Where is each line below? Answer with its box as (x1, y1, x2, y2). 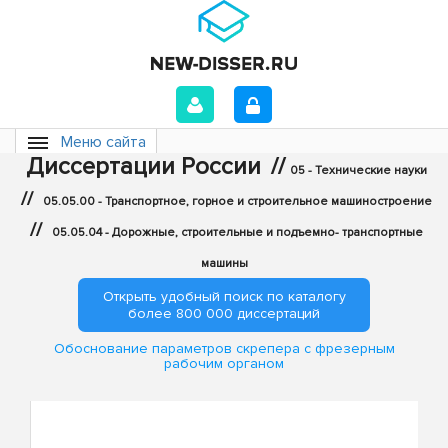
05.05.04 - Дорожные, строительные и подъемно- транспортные (52, 225, 423, 240)
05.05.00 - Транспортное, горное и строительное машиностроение (43, 194, 432, 209)
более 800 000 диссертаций (128, 305, 320, 322)
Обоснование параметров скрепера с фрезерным (53, 340, 395, 358)
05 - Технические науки (290, 163, 427, 178)
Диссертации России (26, 152, 261, 181)
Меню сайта (61, 132, 146, 152)
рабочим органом (164, 355, 284, 373)
